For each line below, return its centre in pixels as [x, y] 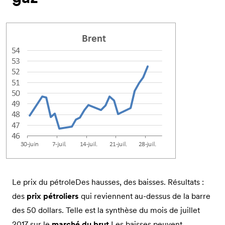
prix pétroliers [53, 196]
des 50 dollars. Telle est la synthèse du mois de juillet [106, 210]
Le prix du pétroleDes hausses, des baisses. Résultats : [108, 182]
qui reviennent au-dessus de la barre [145, 196]
